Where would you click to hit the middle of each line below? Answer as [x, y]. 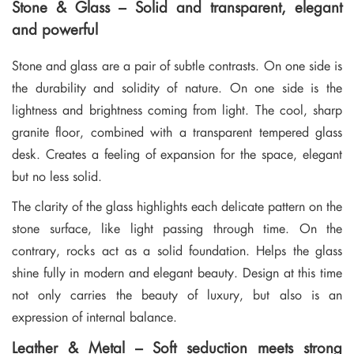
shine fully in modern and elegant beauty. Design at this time [177, 272]
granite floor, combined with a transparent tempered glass [177, 131]
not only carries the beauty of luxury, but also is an [177, 294]
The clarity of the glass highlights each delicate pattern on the [177, 205]
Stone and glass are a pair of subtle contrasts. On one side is [177, 65]
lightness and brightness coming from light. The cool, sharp [177, 109]
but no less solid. [57, 175]
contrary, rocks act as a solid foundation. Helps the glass [177, 250]
